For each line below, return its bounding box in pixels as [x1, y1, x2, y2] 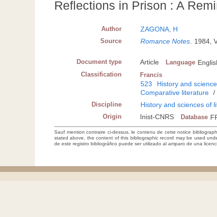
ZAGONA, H [140, 25, 178, 33]
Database [181, 113, 208, 121]
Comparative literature [140, 89, 209, 97]
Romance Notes [140, 37, 190, 46]
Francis [140, 71, 163, 79]
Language [166, 59, 196, 66]
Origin [103, 113, 122, 121]
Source [100, 37, 122, 45]
